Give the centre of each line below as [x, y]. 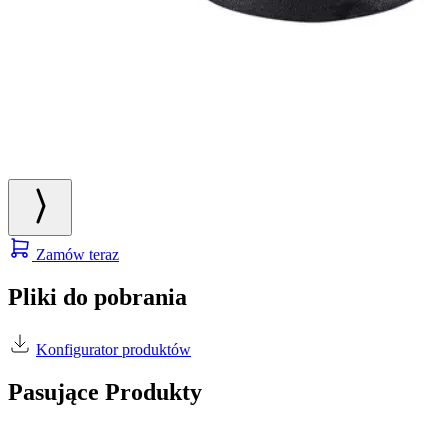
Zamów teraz [75, 255]
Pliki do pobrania [97, 297]
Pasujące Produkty [105, 391]
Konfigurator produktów [113, 349]
